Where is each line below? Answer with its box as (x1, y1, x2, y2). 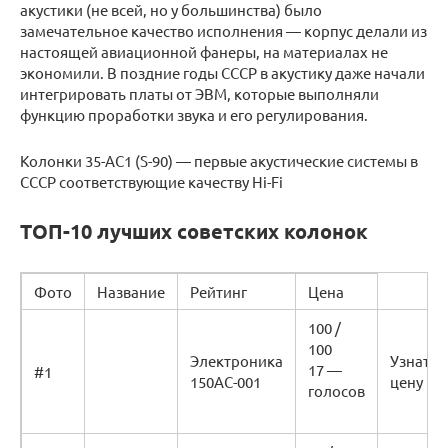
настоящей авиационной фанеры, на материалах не (20, 42, 388, 62)
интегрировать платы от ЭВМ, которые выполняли (20, 84, 379, 104)
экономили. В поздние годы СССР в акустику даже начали (20, 63, 425, 83)
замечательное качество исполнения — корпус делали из (20, 21, 427, 41)
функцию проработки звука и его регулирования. (20, 105, 368, 125)
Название (97, 282, 165, 302)
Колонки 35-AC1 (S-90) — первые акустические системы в (20, 151, 418, 171)
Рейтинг (190, 282, 247, 302)
